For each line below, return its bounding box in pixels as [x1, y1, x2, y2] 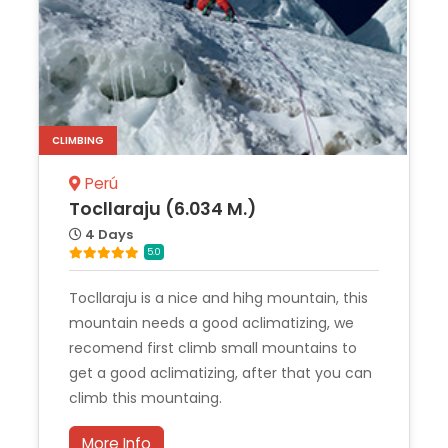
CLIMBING [52, 132, 104, 148]
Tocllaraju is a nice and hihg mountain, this [69, 287, 368, 308]
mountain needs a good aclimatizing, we [69, 312, 354, 333]
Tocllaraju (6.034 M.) [69, 197, 256, 222]
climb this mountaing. [69, 387, 222, 408]
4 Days [82, 225, 133, 245]
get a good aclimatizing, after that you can [69, 362, 372, 383]
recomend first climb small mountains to [69, 337, 357, 358]
